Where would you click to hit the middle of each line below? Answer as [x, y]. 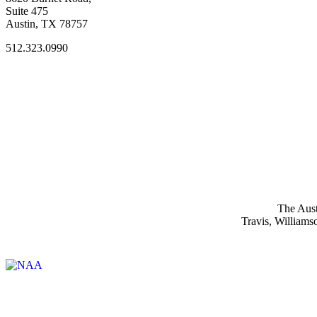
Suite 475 [27, 11]
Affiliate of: [35, 245]
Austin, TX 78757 [47, 23]
